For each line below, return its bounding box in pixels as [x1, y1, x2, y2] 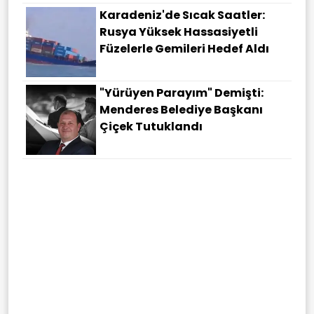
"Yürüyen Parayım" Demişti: [100, 85, 264, 102]
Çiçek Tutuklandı [100, 118, 203, 135]
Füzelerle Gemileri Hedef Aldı [100, 41, 269, 57]
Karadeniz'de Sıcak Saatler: [100, 7, 265, 24]
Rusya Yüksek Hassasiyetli [100, 24, 258, 41]
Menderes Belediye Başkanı [100, 102, 263, 118]
